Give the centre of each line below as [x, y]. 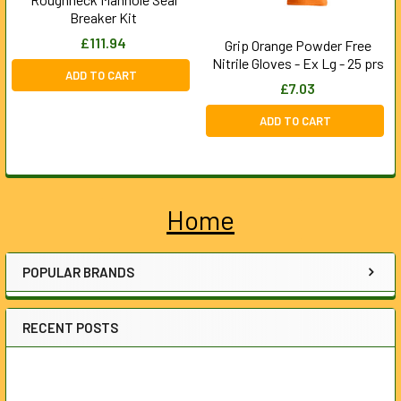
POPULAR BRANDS [78, 272]
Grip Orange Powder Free [298, 45]
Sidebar [66, 246]
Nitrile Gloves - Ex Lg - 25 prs [298, 63]
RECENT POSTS [70, 328]
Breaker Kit [103, 17]
